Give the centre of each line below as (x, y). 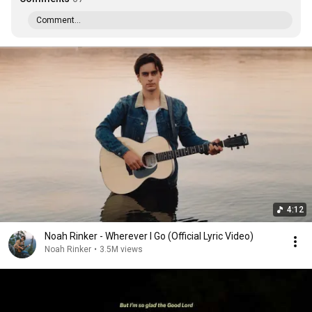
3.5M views (121, 249)
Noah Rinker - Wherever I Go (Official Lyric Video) (149, 236)
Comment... (58, 20)
